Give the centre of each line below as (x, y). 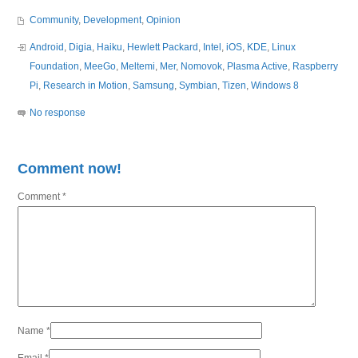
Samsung (154, 86)
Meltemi (138, 66)
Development (113, 20)
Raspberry (316, 66)
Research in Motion (86, 86)
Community (54, 20)
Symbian (199, 86)
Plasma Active (258, 66)
